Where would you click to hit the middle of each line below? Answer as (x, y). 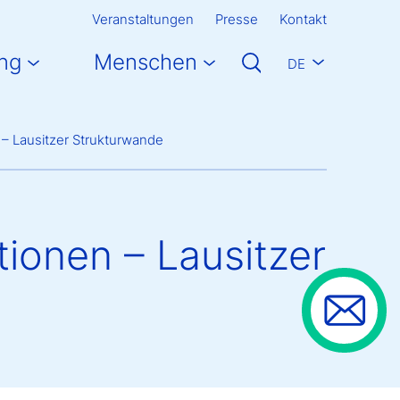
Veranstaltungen (143, 19)
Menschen (146, 62)
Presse (237, 19)
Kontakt (303, 19)
